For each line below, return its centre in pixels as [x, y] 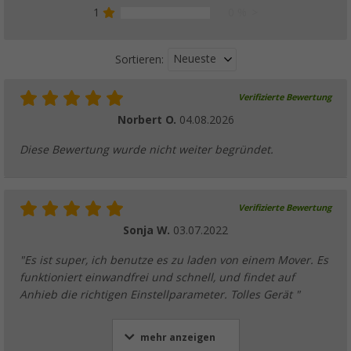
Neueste [194, 59]
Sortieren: [139, 59]
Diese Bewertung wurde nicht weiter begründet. [147, 150]
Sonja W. [148, 231]
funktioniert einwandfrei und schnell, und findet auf [157, 278]
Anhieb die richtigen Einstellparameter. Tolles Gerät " [160, 295]
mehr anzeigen [177, 338]
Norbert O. [148, 120]
